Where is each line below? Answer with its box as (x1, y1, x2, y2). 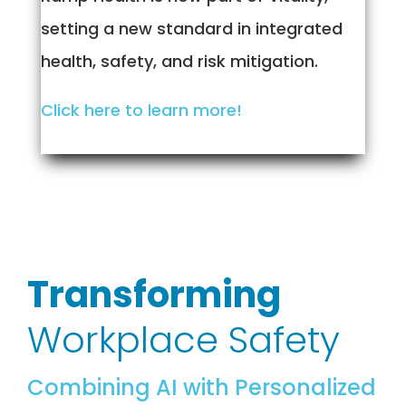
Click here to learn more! (40, 99, 242, 122)
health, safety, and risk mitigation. (40, 50, 318, 73)
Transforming (27, 269, 281, 321)
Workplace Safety (27, 314, 340, 366)
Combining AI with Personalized (27, 372, 376, 403)
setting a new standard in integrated (40, 17, 343, 41)
